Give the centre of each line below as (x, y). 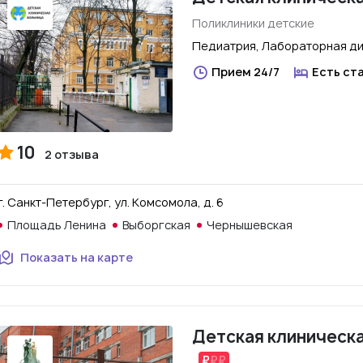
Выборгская (156, 225)
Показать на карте (77, 257)
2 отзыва (72, 154)
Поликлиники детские (253, 23)
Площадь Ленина (57, 225)
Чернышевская (250, 225)
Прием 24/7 (246, 72)
